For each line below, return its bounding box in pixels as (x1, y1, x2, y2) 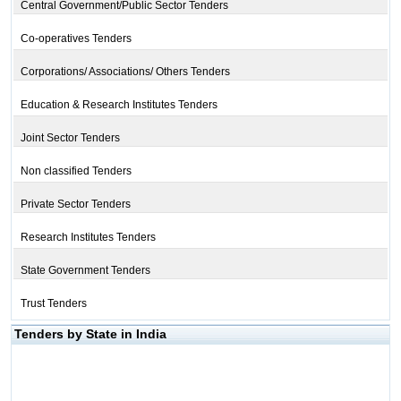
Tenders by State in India (13, 327, 166, 341)
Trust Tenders (20, 297, 87, 310)
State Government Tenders (20, 264, 150, 277)
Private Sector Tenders (20, 198, 131, 210)
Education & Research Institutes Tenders (20, 98, 218, 111)
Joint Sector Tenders (20, 132, 120, 144)
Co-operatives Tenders (20, 32, 132, 45)
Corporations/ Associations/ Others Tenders (20, 65, 230, 78)
